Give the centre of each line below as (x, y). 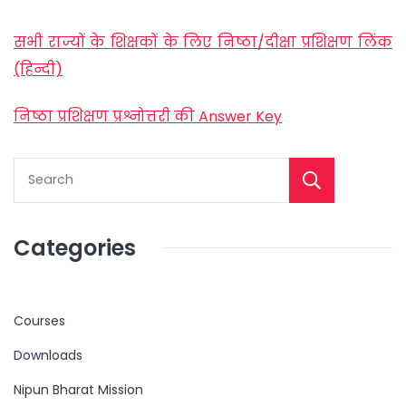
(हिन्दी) (38, 70)
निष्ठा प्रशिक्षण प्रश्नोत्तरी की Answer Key (148, 116)
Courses (39, 320)
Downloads (48, 355)
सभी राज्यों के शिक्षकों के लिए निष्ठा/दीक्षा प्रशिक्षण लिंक (203, 43)
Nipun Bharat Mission (78, 389)
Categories (75, 247)
